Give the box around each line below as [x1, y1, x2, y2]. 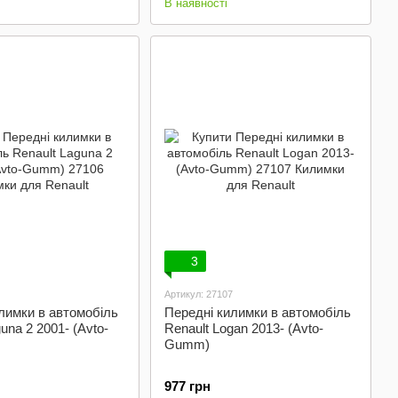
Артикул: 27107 [163, 289, 233, 299]
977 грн [163, 378, 211, 394]
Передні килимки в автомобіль [163, 305, 351, 320]
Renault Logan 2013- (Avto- [163, 321, 323, 336]
